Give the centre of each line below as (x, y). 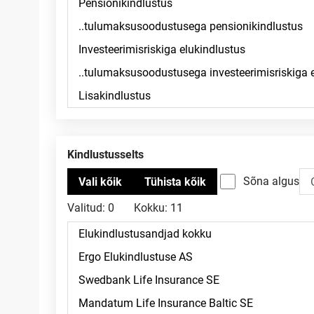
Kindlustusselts (109, 155)
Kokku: (151, 208)
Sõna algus (271, 181)
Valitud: (86, 208)
